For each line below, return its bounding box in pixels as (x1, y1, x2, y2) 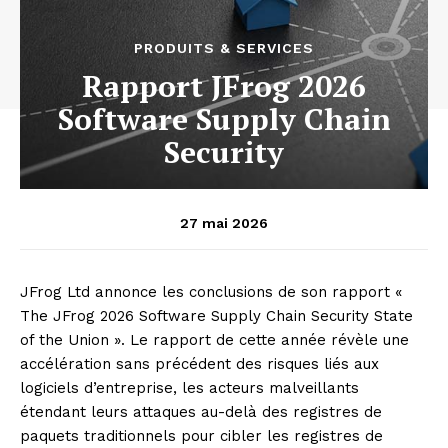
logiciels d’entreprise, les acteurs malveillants (20, 379, 359, 398)
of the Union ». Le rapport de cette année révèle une (20, 331, 409, 350)
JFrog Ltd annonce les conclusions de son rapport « (20, 283, 402, 302)
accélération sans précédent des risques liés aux (20, 355, 379, 374)
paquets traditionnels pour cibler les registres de (20, 427, 383, 446)
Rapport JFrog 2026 (82, 66, 366, 107)
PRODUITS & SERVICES (134, 40, 314, 57)
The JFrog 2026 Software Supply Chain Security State (20, 307, 413, 326)
